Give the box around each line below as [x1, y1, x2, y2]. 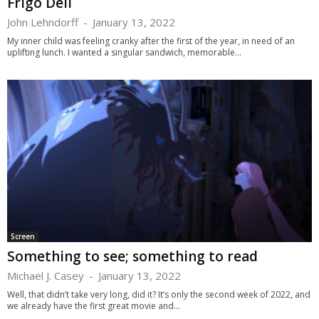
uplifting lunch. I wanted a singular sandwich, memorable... [7, 46, 241, 59]
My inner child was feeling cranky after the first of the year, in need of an [7, 35, 295, 48]
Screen [11, 231, 35, 242]
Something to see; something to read [7, 247, 258, 266]
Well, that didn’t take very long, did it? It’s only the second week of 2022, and [7, 288, 310, 301]
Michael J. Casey [7, 268, 84, 283]
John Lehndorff [7, 15, 78, 30]
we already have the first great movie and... [7, 300, 180, 313]
